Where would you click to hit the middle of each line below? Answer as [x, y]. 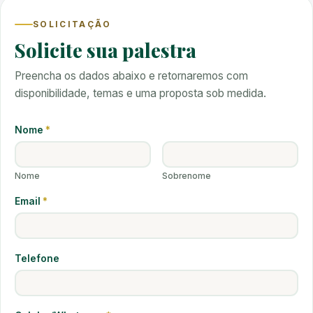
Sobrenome [187, 176]
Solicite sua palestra [105, 50]
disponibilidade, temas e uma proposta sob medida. [140, 93]
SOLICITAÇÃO [72, 24]
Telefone [37, 259]
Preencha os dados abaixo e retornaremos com [131, 76]
